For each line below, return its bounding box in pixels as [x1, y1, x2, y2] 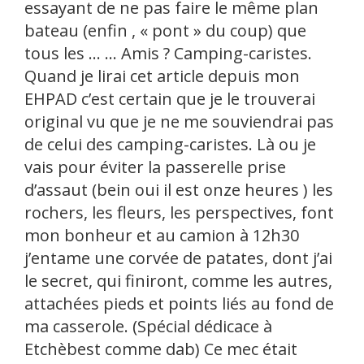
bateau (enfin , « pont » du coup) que [24, 19, 306, 41]
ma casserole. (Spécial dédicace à [24, 315, 272, 337]
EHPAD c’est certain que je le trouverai [24, 88, 315, 110]
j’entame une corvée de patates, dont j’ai [24, 247, 332, 269]
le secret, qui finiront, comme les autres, [24, 270, 332, 292]
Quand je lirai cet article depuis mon [24, 65, 300, 87]
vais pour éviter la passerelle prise [24, 156, 286, 178]
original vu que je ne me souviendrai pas [24, 110, 334, 132]
